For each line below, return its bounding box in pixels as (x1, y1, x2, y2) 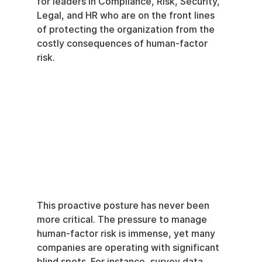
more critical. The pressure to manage (36, 214, 209, 226)
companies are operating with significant (36, 242, 222, 254)
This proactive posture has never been (36, 200, 212, 212)
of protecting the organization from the (36, 24, 217, 35)
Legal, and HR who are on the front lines (36, 10, 217, 21)
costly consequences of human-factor (36, 38, 210, 49)
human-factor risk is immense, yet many (36, 228, 218, 240)
